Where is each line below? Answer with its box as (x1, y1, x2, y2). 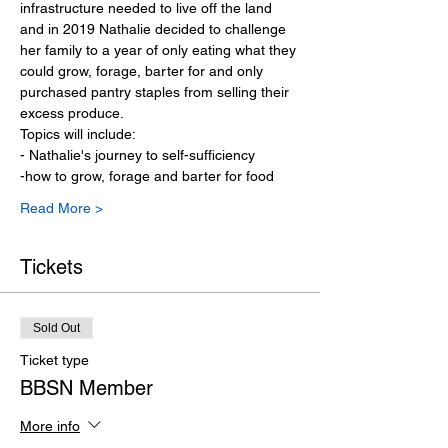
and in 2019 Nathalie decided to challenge (20, 21, 290, 37)
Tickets (20, 255, 83, 279)
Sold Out (33, 321, 80, 335)
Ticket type (20, 352, 89, 368)
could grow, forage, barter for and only (20, 63, 267, 79)
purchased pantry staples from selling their (20, 84, 293, 100)
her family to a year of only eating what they (20, 42, 300, 58)
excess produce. (20, 105, 128, 121)
